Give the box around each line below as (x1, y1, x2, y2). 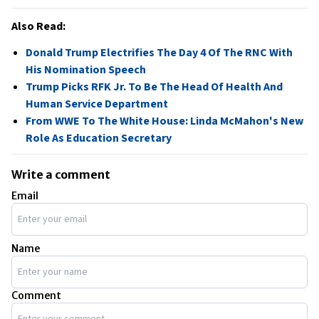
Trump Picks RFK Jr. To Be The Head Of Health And (26, 79, 283, 95)
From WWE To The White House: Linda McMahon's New (26, 113, 303, 129)
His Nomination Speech (26, 62, 146, 78)
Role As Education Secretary (26, 130, 172, 146)
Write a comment (11, 167, 110, 182)
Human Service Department (26, 96, 168, 112)
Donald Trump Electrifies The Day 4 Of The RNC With (26, 45, 293, 61)
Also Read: (11, 19, 66, 34)
